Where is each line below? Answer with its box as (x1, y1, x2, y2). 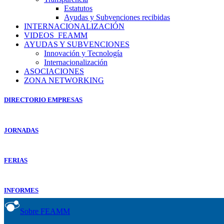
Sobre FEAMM (20, 207, 70, 216)
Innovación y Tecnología (44, 49, 122, 57)
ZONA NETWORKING (24, 76, 104, 84)
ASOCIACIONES (24, 67, 84, 75)
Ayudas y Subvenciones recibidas (64, 13, 170, 21)
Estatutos (64, 4, 92, 12)
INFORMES (4, 186, 38, 194)
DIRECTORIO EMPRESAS (4, 96, 82, 104)
